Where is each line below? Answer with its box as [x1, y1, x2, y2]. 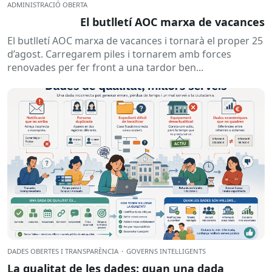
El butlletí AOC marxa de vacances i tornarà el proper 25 [7, 34, 263, 48]
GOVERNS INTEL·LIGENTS [126, 246, 206, 256]
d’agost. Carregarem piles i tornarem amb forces [7, 47, 231, 61]
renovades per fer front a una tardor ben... [7, 61, 203, 75]
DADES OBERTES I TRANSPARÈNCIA [7, 246, 118, 256]
